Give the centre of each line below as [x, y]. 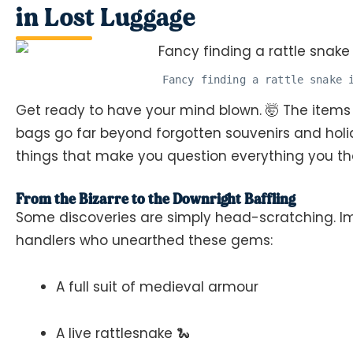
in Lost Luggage [106, 17]
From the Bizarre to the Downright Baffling [156, 199]
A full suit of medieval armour [157, 287]
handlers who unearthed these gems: [144, 241]
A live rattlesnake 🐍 [123, 333]
